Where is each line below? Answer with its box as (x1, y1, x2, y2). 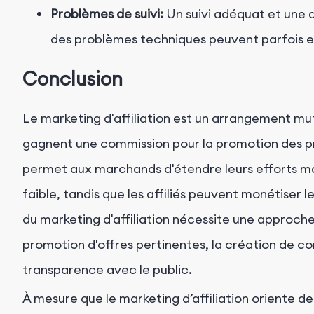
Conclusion (22, 67, 123, 91)
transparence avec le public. (22, 261, 195, 278)
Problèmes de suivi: (50, 5, 163, 22)
